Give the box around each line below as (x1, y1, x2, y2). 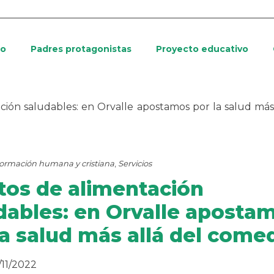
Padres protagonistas (31, 43, 131, 54)
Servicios (118, 158, 152, 169)
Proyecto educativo (156, 43, 248, 54)
